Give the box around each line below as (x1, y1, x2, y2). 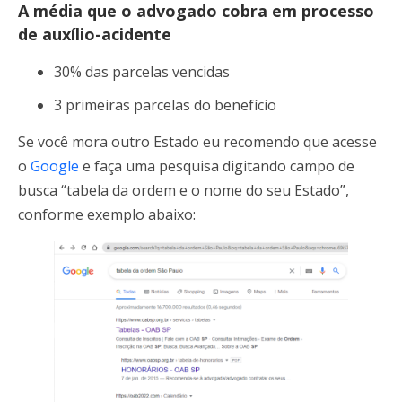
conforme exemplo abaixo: (18, 204, 196, 224)
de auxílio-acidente (18, 22, 171, 45)
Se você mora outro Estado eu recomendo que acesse (18, 131, 377, 152)
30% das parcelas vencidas (54, 61, 230, 82)
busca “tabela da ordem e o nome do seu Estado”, (18, 179, 349, 200)
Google (31, 155, 79, 176)
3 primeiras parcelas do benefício (54, 94, 276, 115)
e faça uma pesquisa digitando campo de (79, 155, 354, 176)
